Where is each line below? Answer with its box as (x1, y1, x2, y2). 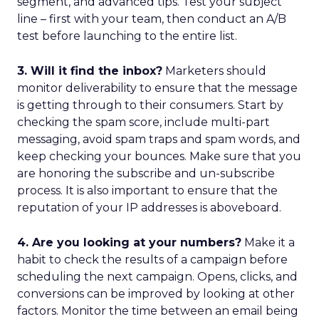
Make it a (241, 236, 295, 249)
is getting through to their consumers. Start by (17, 98, 283, 112)
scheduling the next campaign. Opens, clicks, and (17, 270, 298, 283)
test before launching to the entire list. (17, 29, 237, 43)
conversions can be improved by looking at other (17, 287, 295, 300)
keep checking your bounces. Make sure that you (17, 150, 301, 163)
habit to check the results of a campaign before (17, 253, 288, 266)
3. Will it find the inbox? (17, 64, 162, 78)
